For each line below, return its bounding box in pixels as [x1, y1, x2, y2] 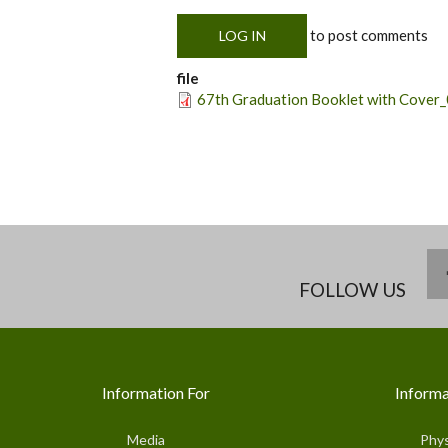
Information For [102, 382, 210, 402]
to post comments [307, 25, 428, 44]
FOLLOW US [299, 277, 406, 301]
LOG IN [218, 26, 266, 44]
